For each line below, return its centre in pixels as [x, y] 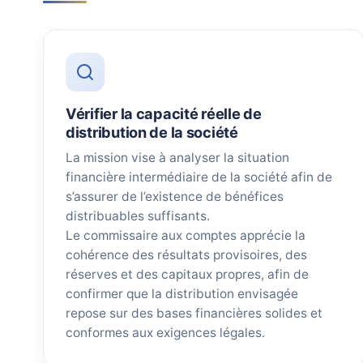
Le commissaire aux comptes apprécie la [185, 236]
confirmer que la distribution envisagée [181, 294]
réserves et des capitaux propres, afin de [187, 275]
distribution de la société [152, 132]
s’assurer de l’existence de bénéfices [174, 197]
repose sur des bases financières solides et [194, 314]
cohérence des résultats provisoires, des [186, 255]
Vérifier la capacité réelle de [163, 114]
